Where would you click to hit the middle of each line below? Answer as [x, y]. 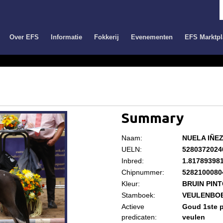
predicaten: [139, 217]
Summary [152, 118]
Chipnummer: [143, 172]
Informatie [66, 37]
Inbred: [132, 161]
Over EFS [24, 37]
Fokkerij [107, 37]
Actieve [133, 207]
